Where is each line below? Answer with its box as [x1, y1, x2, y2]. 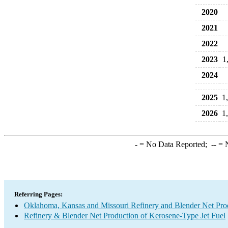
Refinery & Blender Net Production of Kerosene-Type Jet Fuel [24, 211, 225, 220]
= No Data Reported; [137, 140, 211, 149]
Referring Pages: [14, 190, 63, 198]
